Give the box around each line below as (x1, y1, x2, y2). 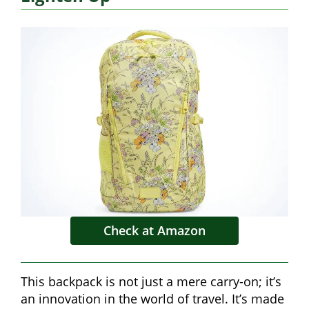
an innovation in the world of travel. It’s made (21, 290, 284, 307)
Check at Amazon (103, 221, 206, 239)
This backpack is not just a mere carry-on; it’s (21, 272, 281, 290)
